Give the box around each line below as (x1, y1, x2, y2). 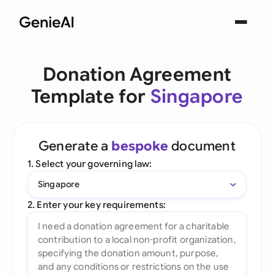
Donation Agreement (42, 63, 232, 86)
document (168, 138, 235, 154)
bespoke (111, 138, 168, 154)
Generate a (39, 138, 112, 154)
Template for (31, 85, 150, 108)
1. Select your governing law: (28, 158, 152, 169)
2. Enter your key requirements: (28, 199, 166, 210)
